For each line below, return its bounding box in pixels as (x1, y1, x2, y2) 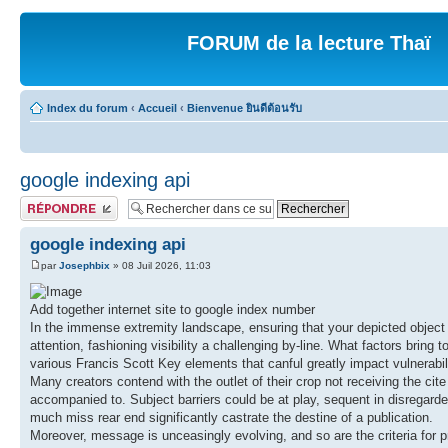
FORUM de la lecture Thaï (187, 32, 431, 54)
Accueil (138, 102, 177, 114)
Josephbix (59, 260, 110, 272)
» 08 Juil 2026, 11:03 (110, 260, 211, 272)
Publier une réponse (20, 196, 117, 208)
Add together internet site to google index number (30, 302, 315, 318)
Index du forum (47, 102, 128, 114)
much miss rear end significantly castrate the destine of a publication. (30, 410, 433, 426)
